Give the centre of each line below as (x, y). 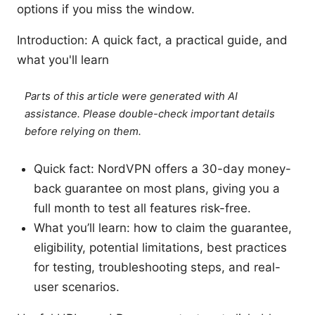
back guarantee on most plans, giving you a (157, 189)
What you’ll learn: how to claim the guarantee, (163, 228)
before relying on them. (83, 132)
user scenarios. (77, 287)
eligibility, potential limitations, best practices (160, 248)
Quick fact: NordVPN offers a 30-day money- (162, 169)
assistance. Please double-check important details (150, 114)
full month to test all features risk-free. (142, 208)
